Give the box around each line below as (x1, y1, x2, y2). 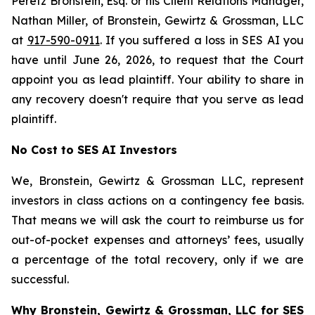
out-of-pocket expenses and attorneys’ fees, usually (11, 233, 304, 247)
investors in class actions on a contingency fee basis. (11, 193, 304, 207)
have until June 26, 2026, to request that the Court (11, 53, 304, 67)
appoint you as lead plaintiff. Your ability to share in (11, 72, 304, 86)
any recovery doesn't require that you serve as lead (11, 92, 304, 106)
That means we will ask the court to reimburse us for (11, 213, 304, 227)
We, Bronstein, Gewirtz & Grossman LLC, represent (11, 174, 304, 188)
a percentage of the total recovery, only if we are (11, 252, 304, 266)
